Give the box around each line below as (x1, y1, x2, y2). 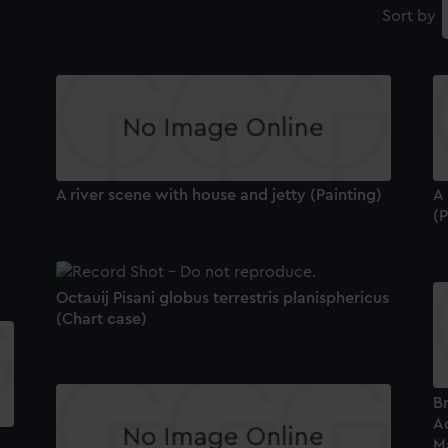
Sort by (381, 8, 436, 25)
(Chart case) (55, 310, 147, 327)
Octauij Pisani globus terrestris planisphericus (55, 289, 389, 306)
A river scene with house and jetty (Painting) (55, 187, 382, 204)
